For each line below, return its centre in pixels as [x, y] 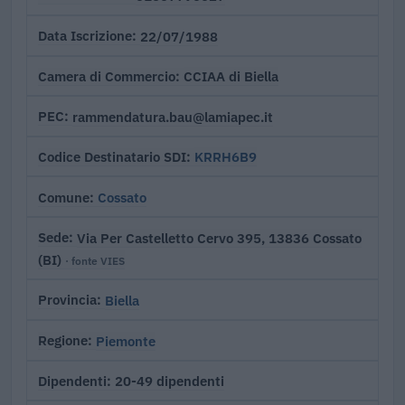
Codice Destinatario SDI [112, 156]
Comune [64, 197]
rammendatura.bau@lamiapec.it [173, 116]
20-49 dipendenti [170, 381]
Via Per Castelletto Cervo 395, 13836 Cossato [219, 237]
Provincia [67, 300]
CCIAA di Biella [231, 76]
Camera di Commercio [107, 76]
